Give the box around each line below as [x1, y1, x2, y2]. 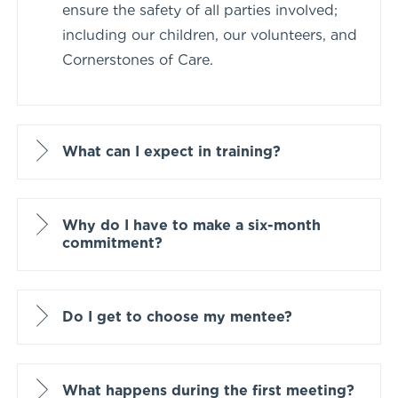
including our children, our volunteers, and [62, 26, 357, 44]
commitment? [62, 234, 163, 251]
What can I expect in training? [62, 142, 281, 160]
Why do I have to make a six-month [62, 216, 321, 234]
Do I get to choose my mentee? [62, 307, 292, 325]
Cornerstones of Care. [62, 51, 213, 68]
